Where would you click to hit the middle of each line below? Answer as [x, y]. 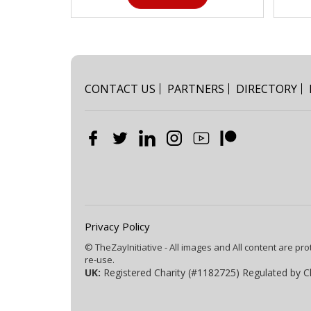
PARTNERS [196, 89]
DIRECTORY [267, 89]
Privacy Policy [117, 226]
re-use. [100, 260]
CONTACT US [120, 89]
